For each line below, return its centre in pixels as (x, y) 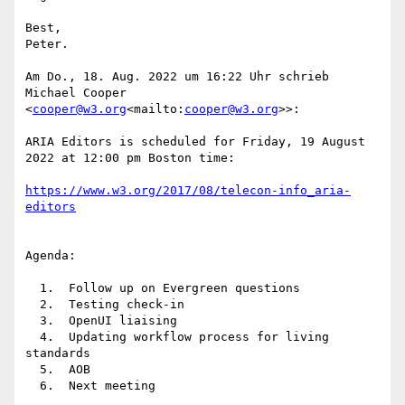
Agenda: (51, 256)
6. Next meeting (33, 386)
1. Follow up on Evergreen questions (33, 288)
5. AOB (33, 370)
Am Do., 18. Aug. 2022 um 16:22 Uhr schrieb (177, 77)
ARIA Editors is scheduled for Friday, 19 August (195, 142)
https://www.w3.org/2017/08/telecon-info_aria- (188, 191)
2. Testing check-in (33, 305)
